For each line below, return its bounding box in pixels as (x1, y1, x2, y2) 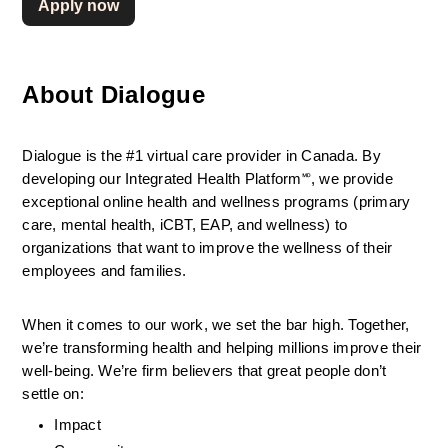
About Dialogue (22, 81, 205, 108)
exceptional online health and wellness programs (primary (22, 194, 411, 210)
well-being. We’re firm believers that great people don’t (22, 363, 387, 379)
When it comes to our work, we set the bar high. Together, (22, 317, 410, 333)
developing (22, 171, 95, 187)
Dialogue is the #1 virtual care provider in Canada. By (22, 148, 381, 164)
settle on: (22, 386, 84, 402)
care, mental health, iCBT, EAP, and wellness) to (22, 217, 348, 233)
